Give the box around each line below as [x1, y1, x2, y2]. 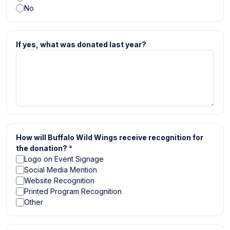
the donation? [16, 144, 67, 152]
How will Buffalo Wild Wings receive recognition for [16, 133, 203, 142]
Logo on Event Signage [24, 155, 104, 163]
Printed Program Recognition [24, 187, 122, 196]
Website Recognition [24, 176, 94, 185]
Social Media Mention [24, 165, 97, 174]
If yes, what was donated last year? [16, 40, 146, 49]
